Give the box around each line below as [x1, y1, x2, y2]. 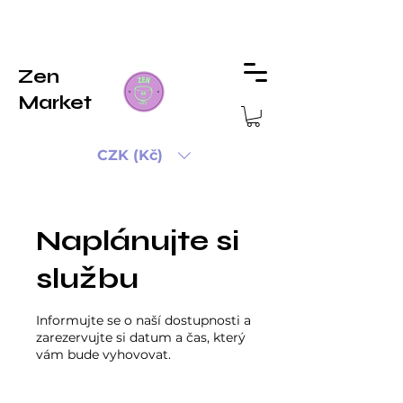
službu [36, 260, 139, 296]
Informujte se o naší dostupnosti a [36, 311, 251, 328]
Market [18, 92, 92, 114]
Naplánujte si [36, 222, 239, 258]
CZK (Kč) [97, 147, 163, 165]
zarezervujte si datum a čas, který [36, 328, 246, 345]
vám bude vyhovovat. [36, 345, 171, 363]
